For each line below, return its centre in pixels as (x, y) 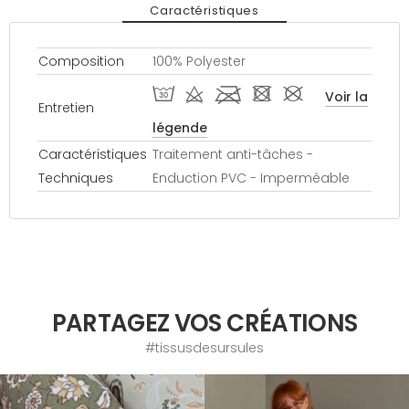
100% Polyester (199, 61)
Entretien (66, 107)
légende (180, 127)
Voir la (346, 96)
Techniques (76, 178)
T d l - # (228, 95)
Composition (81, 61)
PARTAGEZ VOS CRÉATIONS (204, 323)
